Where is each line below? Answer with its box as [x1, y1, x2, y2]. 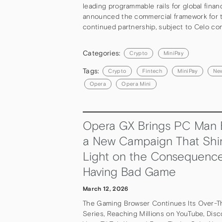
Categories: [83, 49, 123, 57]
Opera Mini [121, 81, 151, 87]
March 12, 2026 [83, 185, 128, 193]
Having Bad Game [83, 165, 176, 179]
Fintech [142, 68, 162, 74]
